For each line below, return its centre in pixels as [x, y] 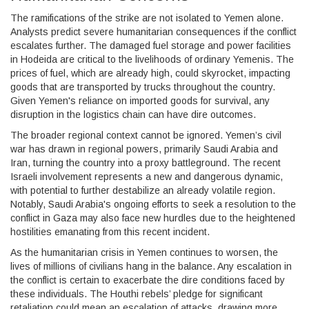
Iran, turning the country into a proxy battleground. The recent [146, 162]
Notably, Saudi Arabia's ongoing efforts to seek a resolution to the [153, 204]
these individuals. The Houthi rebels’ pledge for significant [137, 293]
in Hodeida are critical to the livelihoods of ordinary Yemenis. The [152, 59]
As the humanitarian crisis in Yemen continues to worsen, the [144, 252]
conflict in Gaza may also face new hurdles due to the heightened [153, 218]
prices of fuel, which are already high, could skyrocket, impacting [150, 73]
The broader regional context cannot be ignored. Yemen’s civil [146, 135]
